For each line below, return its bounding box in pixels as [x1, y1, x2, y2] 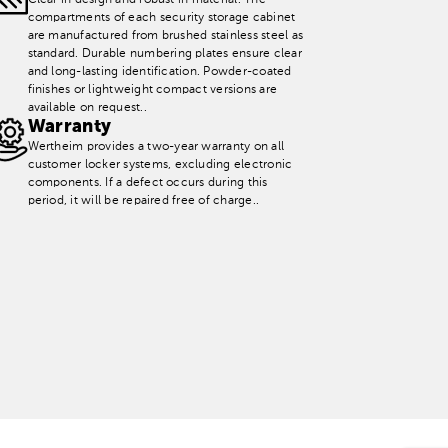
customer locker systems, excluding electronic [27, 159, 293, 171]
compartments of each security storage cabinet [27, 12, 296, 24]
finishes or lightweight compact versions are [27, 84, 278, 96]
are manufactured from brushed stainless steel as [27, 30, 304, 42]
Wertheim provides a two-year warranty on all [27, 141, 285, 153]
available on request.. [27, 102, 147, 114]
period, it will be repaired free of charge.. [27, 195, 260, 207]
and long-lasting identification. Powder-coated [27, 66, 292, 78]
